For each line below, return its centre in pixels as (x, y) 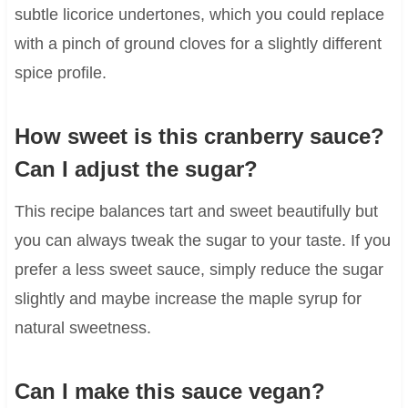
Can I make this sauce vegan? (169, 391)
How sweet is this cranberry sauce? (199, 136)
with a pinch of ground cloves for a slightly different (198, 43)
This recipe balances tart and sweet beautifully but (196, 211)
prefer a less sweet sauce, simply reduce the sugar (199, 269)
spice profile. (60, 72)
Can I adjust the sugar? (136, 168)
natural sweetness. (82, 327)
